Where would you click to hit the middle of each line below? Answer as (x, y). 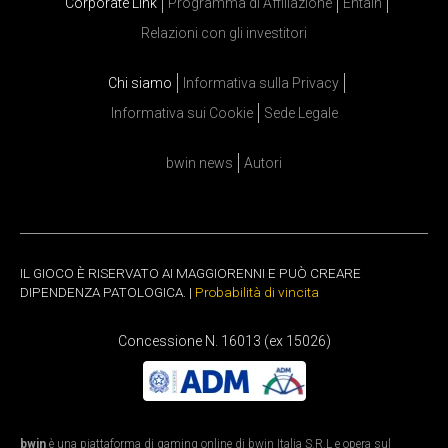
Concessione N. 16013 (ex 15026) (224, 341)
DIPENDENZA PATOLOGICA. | (107, 292)
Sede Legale (300, 113)
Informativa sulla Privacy (261, 83)
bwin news (199, 163)
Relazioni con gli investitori (224, 33)
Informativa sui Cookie (181, 113)
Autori (263, 163)
